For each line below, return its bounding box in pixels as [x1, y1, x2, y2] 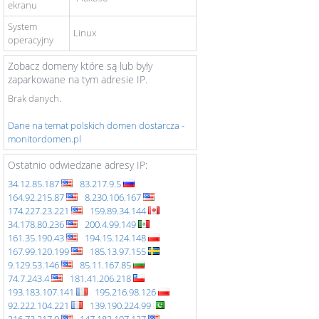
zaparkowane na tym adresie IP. [8, 73, 147, 86]
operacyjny [8, 33, 53, 46]
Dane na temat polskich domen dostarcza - [8, 119, 184, 132]
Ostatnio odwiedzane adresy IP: [8, 158, 147, 172]
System [8, 20, 37, 33]
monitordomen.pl [8, 132, 81, 145]
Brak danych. [8, 92, 61, 105]
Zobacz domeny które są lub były [8, 59, 152, 73]
